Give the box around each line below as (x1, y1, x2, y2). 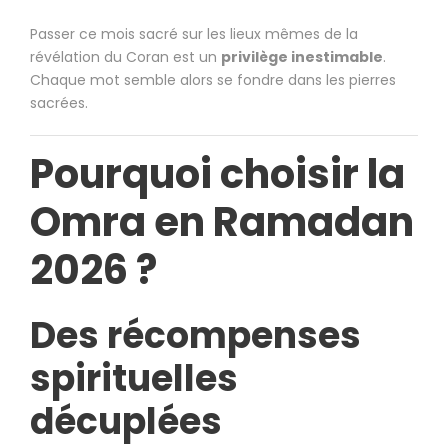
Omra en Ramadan (30, 194, 414, 251)
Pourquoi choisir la (30, 146, 405, 203)
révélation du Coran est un (30, 47, 221, 68)
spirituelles (30, 353, 238, 405)
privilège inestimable (221, 47, 383, 68)
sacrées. (30, 93, 88, 114)
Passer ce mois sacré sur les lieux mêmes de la (30, 24, 358, 45)
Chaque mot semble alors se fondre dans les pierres (30, 70, 396, 91)
